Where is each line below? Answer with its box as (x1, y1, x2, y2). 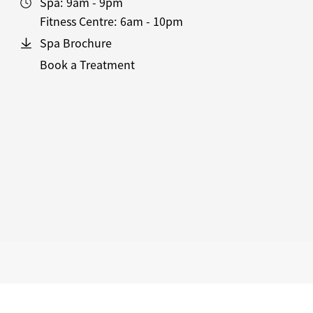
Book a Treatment (39, 56, 135, 73)
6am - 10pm (119, 13, 183, 29)
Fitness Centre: (39, 13, 117, 29)
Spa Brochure (39, 34, 112, 51)
